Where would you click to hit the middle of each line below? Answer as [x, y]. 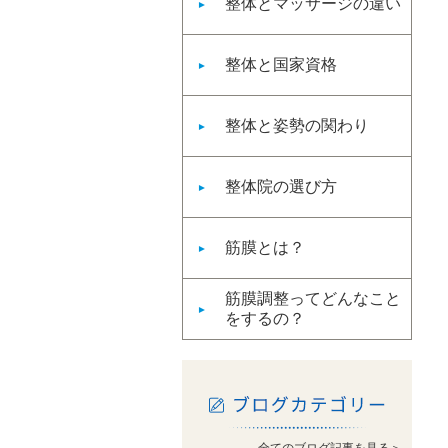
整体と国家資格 [281, 64]
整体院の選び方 [281, 186]
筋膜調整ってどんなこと [313, 298]
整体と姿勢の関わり [297, 125]
